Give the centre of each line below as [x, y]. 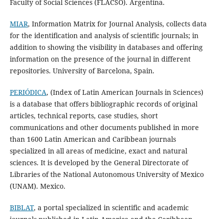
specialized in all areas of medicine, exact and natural [98, 151]
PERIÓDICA [28, 92]
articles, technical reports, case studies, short [84, 116]
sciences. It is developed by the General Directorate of [99, 163]
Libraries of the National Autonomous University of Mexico [107, 175]
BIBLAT [22, 208]
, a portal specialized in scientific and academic [111, 208]
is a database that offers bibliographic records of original [103, 104]
